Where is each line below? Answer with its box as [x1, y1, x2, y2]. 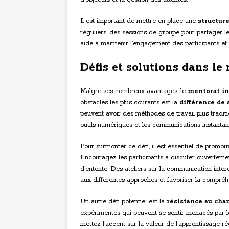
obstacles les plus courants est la [80, 99, 179, 107]
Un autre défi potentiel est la [80, 198, 167, 206]
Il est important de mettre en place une [80, 17, 198, 26]
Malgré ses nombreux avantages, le [80, 87, 188, 96]
